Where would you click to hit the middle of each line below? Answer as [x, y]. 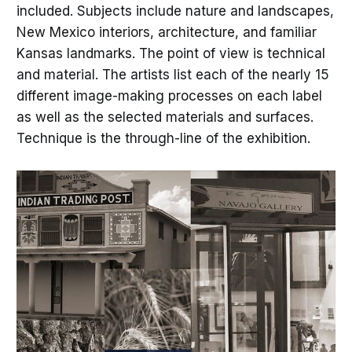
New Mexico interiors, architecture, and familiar [166, 33]
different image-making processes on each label [169, 96]
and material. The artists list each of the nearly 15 [172, 75]
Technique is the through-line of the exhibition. [165, 139]
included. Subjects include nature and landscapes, [175, 11]
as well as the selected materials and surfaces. [165, 117]
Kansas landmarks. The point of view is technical [170, 54]
